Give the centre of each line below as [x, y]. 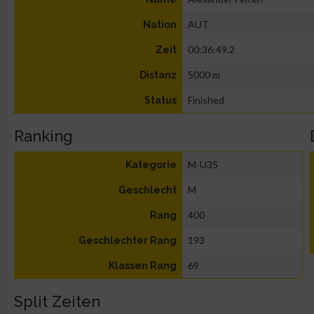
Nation [160, 25]
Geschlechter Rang [128, 240]
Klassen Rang [143, 266]
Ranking [43, 136]
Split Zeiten [57, 301]
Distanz [158, 75]
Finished [206, 100]
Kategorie [151, 165]
